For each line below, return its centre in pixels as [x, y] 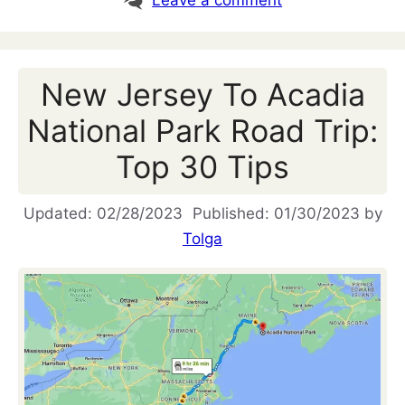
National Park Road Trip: [202, 131]
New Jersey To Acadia [202, 95]
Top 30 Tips [202, 167]
